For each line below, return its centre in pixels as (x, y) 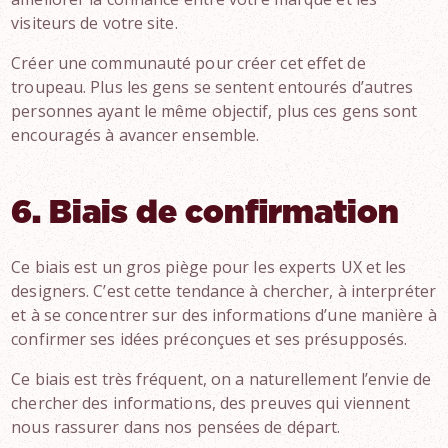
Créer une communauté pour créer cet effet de (188, 63)
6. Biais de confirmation (205, 213)
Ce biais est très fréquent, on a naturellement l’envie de (221, 379)
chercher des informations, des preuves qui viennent (211, 403)
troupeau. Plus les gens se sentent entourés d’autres (212, 87)
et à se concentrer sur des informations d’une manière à (224, 315)
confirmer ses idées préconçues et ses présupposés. (209, 339)
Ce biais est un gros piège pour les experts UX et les (209, 267)
